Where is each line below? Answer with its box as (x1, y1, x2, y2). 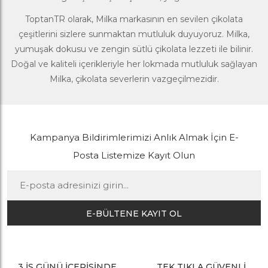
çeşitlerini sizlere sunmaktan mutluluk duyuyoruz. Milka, (19, 28, 249, 39)
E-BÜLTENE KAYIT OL (86, 208, 182, 219)
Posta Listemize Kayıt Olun (73, 149, 195, 161)
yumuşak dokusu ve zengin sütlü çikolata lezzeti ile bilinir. (15, 43, 253, 54)
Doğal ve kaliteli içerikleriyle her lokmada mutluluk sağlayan (11, 58, 257, 69)
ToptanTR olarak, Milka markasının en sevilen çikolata (25, 13, 243, 25)
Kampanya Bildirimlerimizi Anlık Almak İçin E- (29, 131, 239, 143)
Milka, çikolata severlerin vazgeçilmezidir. (49, 73, 219, 84)
